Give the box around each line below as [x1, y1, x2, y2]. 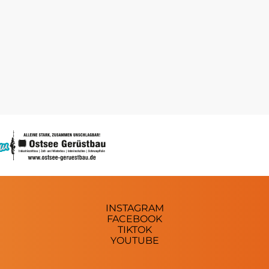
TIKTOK [117, 224, 152, 236]
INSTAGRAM [105, 202, 164, 214]
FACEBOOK [107, 213, 162, 225]
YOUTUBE [110, 235, 159, 247]
